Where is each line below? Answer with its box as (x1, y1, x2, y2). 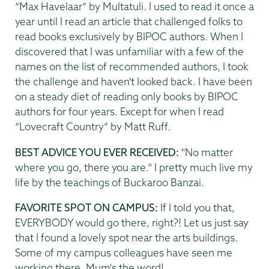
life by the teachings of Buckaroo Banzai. (15, 175, 204, 189)
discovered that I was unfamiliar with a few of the (15, 45, 244, 58)
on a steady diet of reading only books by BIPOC (15, 90, 238, 103)
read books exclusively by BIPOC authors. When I (15, 30, 243, 43)
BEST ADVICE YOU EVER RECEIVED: (15, 145, 181, 159)
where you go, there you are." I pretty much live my (15, 160, 253, 174)
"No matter (181, 145, 233, 159)
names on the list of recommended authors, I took (15, 60, 249, 73)
